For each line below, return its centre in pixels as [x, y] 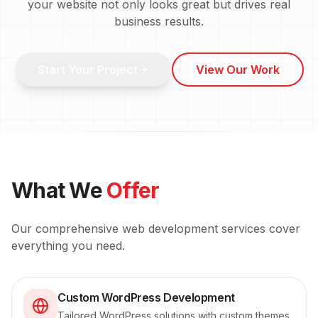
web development [170, 229]
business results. [159, 21]
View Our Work [237, 70]
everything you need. [68, 246]
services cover [259, 229]
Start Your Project [87, 70]
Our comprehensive [67, 229]
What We [59, 190]
